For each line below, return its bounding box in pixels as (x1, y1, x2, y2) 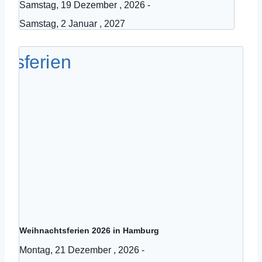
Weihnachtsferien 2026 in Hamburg (19, 225, 159, 235)
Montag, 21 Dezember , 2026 (19, 244, 139, 255)
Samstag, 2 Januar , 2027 (19, 18, 125, 29)
